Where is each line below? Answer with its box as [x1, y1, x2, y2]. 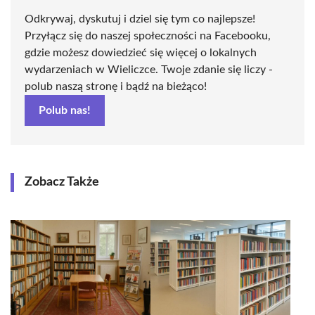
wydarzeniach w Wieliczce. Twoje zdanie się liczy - [25, 64, 273, 75]
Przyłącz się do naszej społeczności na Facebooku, [25, 30, 271, 41]
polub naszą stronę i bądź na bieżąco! [25, 81, 207, 92]
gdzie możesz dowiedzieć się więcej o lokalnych [25, 47, 257, 58]
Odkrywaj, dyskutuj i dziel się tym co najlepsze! [25, 13, 255, 25]
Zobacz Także [25, 176, 99, 188]
